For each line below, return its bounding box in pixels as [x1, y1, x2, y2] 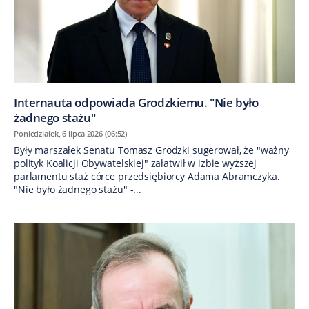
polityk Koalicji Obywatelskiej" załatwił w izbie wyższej [14, 157, 257, 170]
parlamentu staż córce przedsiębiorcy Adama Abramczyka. [14, 170, 280, 183]
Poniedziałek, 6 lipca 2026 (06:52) [14, 128, 128, 139]
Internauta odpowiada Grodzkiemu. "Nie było [14, 94, 259, 111]
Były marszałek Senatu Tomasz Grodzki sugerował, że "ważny [14, 143, 290, 157]
